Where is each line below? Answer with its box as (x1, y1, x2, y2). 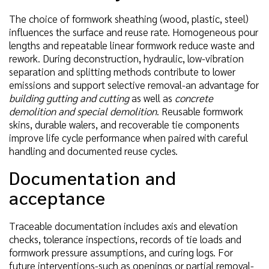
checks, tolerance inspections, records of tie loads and (9, 232, 241, 246)
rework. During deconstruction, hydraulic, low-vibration (9, 52, 244, 65)
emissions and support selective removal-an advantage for (9, 78, 259, 92)
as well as (129, 91, 175, 105)
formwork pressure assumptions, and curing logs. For (9, 246, 233, 259)
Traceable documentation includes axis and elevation (9, 219, 238, 233)
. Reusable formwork (157, 104, 243, 118)
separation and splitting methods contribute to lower (9, 65, 235, 79)
